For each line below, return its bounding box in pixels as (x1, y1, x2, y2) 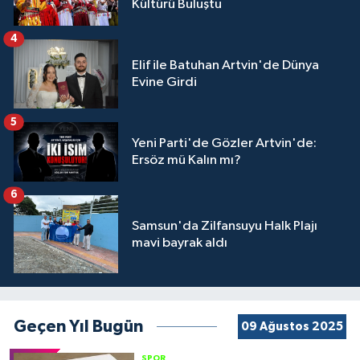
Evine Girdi (132, 75, 197, 89)
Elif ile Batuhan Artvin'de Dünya (132, 58, 319, 72)
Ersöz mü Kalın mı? (132, 153, 241, 167)
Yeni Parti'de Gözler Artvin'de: (132, 136, 317, 150)
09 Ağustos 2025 (240, 320, 343, 333)
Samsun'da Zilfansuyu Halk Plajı (132, 219, 317, 233)
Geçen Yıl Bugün (14, 318, 143, 336)
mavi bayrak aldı (132, 235, 227, 250)
